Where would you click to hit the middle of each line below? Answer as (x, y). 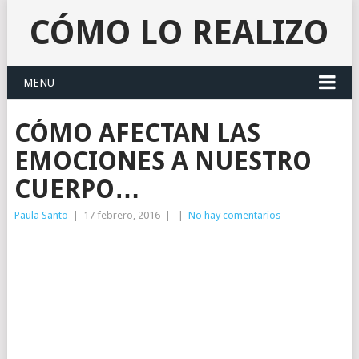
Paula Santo (41, 215)
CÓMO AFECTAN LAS (137, 133)
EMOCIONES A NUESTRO (163, 161)
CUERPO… (77, 189)
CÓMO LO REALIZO (179, 32)
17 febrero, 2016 (121, 215)
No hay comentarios (234, 215)
